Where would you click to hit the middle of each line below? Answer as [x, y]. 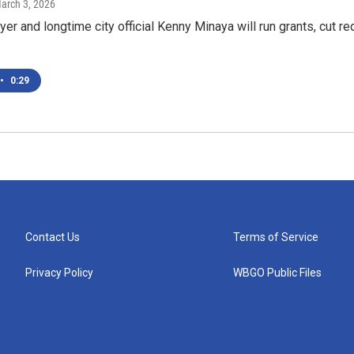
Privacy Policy [59, 273]
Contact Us [53, 237]
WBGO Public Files [278, 273]
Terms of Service [276, 237]
